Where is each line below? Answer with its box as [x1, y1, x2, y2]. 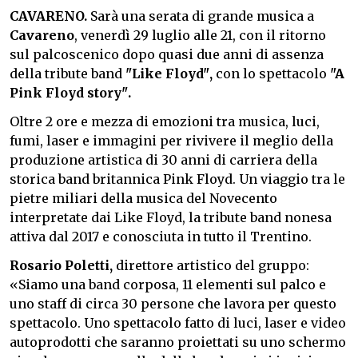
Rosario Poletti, [10, 257, 113, 273]
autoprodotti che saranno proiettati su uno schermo [10, 333, 346, 350]
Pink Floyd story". [10, 84, 131, 101]
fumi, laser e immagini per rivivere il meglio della [10, 132, 333, 149]
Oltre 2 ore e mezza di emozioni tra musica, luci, [10, 113, 320, 129]
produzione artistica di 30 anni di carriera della [10, 151, 317, 168]
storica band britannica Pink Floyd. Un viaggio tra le [10, 170, 345, 187]
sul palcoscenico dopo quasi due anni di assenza [10, 46, 324, 62]
